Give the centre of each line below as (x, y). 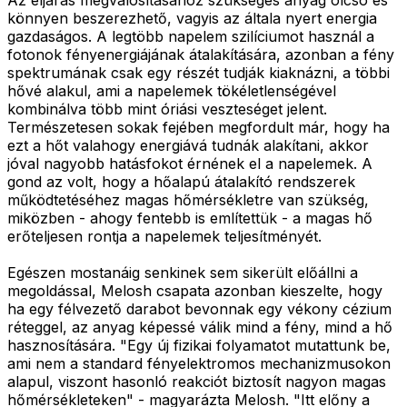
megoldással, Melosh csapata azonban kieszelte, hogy (195, 290)
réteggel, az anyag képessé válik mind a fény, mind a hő (200, 327)
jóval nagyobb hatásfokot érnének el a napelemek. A (190, 163)
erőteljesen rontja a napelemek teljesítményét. (164, 236)
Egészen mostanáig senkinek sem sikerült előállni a (183, 272)
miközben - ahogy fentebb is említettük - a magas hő (190, 218)
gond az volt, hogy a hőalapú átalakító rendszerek (181, 181)
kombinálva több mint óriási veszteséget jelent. (167, 109)
